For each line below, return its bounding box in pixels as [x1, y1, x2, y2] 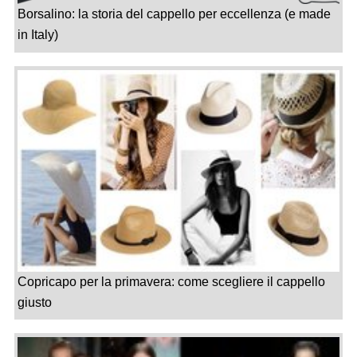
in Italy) [17, 28, 58, 42]
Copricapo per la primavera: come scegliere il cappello [17, 274, 325, 288]
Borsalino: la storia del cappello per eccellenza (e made [17, 7, 331, 22]
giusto [17, 295, 52, 309]
